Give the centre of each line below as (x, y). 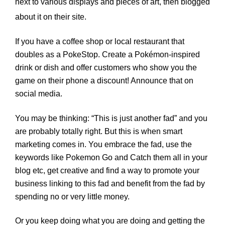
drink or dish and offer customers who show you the (106, 68)
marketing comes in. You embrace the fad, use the (103, 144)
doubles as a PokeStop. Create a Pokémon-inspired (107, 55)
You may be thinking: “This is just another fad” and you (111, 118)
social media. (39, 94)
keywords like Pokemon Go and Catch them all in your (111, 157)
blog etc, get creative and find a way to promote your (107, 170)
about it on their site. (51, 17)
